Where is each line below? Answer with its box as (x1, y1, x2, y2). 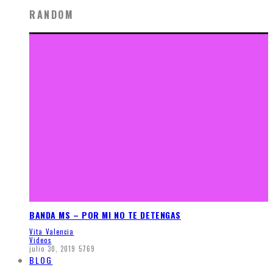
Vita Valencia (29, 227, 74, 237)
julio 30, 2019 (29, 244, 76, 254)
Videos (29, 235, 52, 246)
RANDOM (29, 7, 74, 22)
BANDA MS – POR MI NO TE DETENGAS (29, 208, 181, 221)
